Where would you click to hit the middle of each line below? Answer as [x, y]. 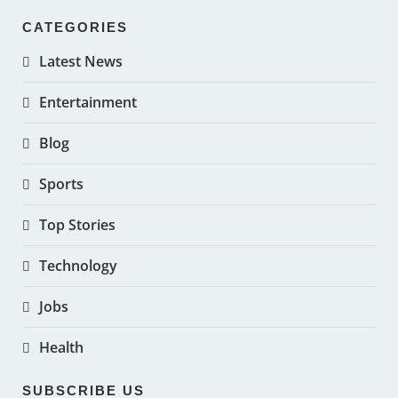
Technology [78, 265]
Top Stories [77, 224]
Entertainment [88, 102]
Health [61, 347]
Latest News [81, 61]
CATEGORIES [75, 27]
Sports [61, 183]
